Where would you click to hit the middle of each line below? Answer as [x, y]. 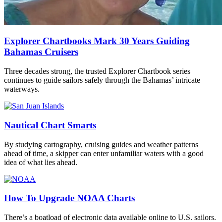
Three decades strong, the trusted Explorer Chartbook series [97, 71]
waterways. [22, 89]
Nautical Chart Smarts [50, 125]
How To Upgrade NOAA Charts [69, 198]
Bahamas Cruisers [41, 52]
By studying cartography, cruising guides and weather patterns [101, 144]
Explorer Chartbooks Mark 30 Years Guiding [97, 41]
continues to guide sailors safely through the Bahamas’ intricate [102, 80]
